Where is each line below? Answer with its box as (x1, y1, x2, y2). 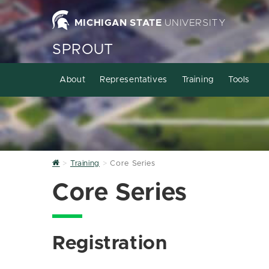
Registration (52, 234, 168, 253)
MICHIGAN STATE (74, 18, 162, 28)
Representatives (100, 76, 168, 84)
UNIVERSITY (162, 18, 226, 28)
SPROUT (52, 43, 113, 57)
